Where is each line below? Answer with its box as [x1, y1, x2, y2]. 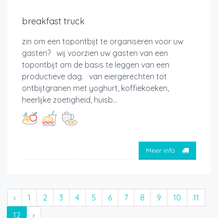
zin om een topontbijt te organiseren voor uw [22, 36, 183, 47]
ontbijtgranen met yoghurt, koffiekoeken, [22, 83, 169, 93]
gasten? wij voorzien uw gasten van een [22, 48, 168, 58]
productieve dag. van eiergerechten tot [22, 72, 167, 82]
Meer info [146, 145, 177, 155]
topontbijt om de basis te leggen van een [22, 60, 169, 70]
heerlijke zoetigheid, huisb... [22, 95, 117, 105]
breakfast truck [22, 16, 85, 27]
